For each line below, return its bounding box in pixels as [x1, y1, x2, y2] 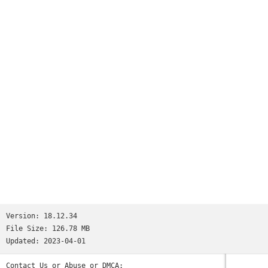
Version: [6, 212, 44, 220]
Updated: [6, 237, 44, 245]
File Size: [6, 224, 52, 233]
